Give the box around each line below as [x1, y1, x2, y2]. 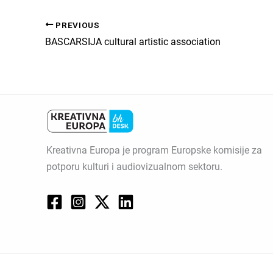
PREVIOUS [53, 19, 100, 30]
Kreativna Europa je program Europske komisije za [46, 144, 262, 156]
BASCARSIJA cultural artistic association [45, 36, 221, 48]
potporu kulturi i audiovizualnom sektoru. [46, 160, 222, 172]
